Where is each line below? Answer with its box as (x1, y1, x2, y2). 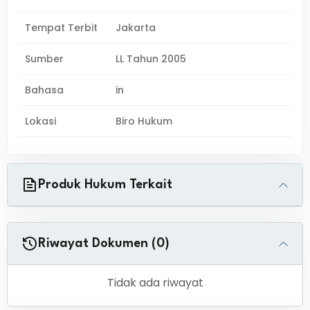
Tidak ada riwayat (107, 275, 203, 291)
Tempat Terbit (25, 21, 98, 35)
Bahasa (25, 83, 64, 97)
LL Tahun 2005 (116, 52, 187, 66)
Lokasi (25, 114, 56, 128)
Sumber (25, 52, 64, 66)
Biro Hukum (116, 114, 173, 128)
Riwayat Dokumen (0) (38, 237, 170, 250)
